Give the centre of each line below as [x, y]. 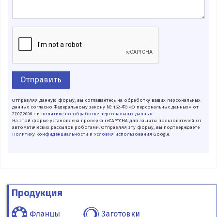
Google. [161, 134]
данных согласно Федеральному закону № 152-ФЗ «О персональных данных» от [105, 107]
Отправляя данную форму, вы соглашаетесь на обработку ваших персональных [106, 100]
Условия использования [123, 134]
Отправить [41, 79]
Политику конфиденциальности [50, 134]
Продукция [37, 193]
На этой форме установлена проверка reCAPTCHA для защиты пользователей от [107, 120]
